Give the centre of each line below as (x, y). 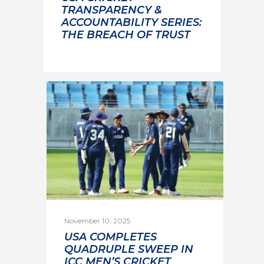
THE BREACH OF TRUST (126, 35)
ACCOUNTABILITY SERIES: (131, 23)
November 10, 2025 (97, 220)
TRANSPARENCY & (112, 10)
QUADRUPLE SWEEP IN (128, 249)
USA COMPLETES (110, 237)
